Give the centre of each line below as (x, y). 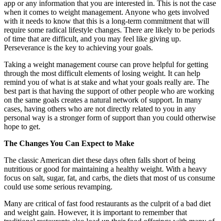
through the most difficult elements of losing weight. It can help (102, 73)
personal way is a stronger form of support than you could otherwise (110, 117)
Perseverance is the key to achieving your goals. (78, 47)
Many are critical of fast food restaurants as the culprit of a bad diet (107, 203)
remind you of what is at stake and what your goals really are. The (107, 82)
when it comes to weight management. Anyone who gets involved (107, 12)
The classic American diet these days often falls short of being (100, 160)
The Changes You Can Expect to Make (69, 143)
